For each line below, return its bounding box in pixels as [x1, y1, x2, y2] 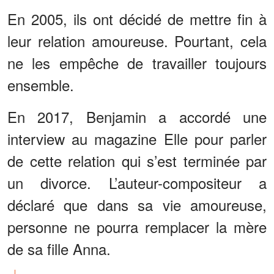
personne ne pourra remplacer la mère [7, 215, 267, 237]
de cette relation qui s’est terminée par [7, 149, 267, 171]
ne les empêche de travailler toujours [7, 51, 267, 73]
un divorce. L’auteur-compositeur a [7, 171, 267, 193]
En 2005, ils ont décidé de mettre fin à [7, 7, 267, 29]
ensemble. [7, 73, 74, 95]
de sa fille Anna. [7, 237, 111, 259]
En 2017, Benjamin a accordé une [7, 105, 267, 127]
